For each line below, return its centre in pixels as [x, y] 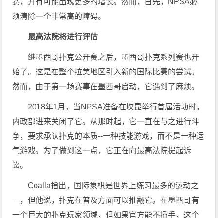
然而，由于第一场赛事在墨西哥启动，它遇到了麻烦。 [106, 86]
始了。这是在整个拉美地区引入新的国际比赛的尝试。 [106, 72]
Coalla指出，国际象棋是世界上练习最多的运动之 [113, 185]
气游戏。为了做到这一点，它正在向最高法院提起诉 [102, 150]
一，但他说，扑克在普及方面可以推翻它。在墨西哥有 [106, 200]
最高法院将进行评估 [63, 36]
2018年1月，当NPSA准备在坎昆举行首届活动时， [116, 107]
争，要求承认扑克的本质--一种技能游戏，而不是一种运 [108, 136]
